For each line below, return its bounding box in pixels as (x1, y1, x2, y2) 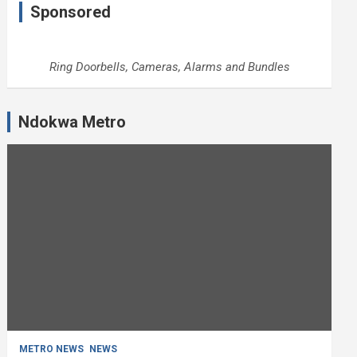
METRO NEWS (19, 343, 84, 355)
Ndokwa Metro (18, 112, 127, 131)
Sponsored (30, 2, 112, 22)
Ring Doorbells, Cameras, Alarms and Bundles (49, 59, 290, 74)
